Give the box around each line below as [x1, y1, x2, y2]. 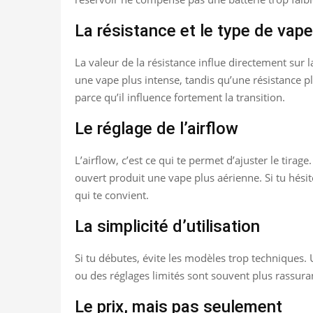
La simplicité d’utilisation [75, 216, 260, 236]
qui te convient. [75, 187, 149, 202]
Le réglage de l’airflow [75, 118, 238, 138]
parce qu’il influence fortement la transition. [75, 89, 285, 104]
